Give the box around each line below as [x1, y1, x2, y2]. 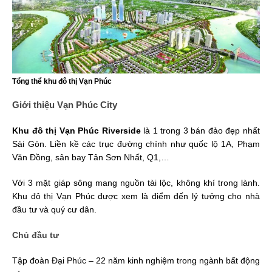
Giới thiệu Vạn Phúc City [12, 100, 117, 110]
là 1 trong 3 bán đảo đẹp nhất [140, 126, 260, 136]
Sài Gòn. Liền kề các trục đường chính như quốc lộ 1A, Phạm [12, 139, 260, 149]
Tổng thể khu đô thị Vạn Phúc [12, 77, 112, 86]
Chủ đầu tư [12, 230, 59, 240]
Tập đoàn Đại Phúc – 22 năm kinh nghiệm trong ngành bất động [12, 256, 260, 266]
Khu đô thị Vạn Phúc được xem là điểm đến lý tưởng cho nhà [12, 191, 260, 202]
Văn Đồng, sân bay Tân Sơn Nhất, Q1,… [12, 152, 169, 163]
